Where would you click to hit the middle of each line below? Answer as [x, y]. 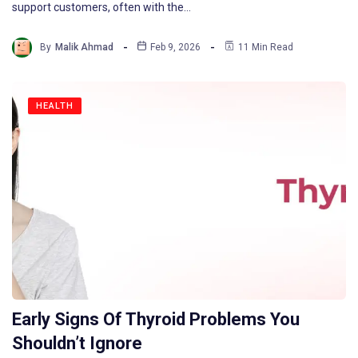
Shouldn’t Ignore [77, 344]
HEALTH [55, 105]
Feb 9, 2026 [176, 48]
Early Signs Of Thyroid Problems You [156, 320]
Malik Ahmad [84, 48]
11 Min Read [266, 48]
